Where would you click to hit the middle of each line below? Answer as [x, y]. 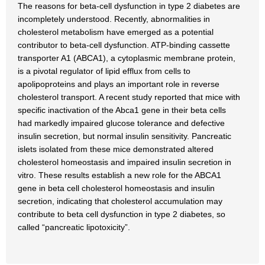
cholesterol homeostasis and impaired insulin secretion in [125, 162]
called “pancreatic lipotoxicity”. [74, 227]
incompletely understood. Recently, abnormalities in [114, 19]
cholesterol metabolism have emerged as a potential [116, 32]
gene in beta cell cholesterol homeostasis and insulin [116, 188]
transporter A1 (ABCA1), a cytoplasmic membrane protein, [127, 58]
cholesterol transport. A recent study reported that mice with [129, 97]
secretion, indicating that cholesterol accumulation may [120, 201]
